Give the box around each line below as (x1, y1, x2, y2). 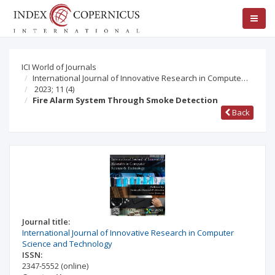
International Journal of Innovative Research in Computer (22, 227, 234, 238)
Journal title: (22, 216, 70, 227)
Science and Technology (22, 238, 112, 249)
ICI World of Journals (21, 61, 96, 72)
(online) (61, 260, 88, 271)
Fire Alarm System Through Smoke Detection (33, 95, 218, 106)
